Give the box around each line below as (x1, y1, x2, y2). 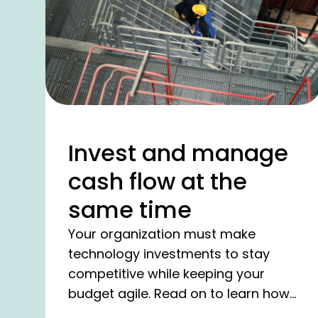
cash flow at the (68, 165, 247, 198)
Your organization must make (68, 225, 256, 243)
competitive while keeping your (68, 265, 265, 283)
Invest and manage (68, 137, 288, 170)
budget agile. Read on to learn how (68, 285, 290, 303)
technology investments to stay (68, 245, 270, 263)
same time (68, 194, 192, 226)
